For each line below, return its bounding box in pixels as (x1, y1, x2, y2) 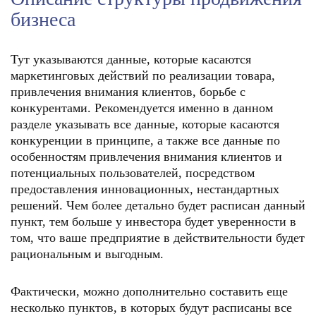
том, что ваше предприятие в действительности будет (11, 231, 305, 245)
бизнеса (11, 8, 75, 30)
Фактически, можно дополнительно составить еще (11, 284, 288, 298)
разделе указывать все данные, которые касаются (11, 117, 279, 131)
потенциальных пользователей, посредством (11, 166, 255, 180)
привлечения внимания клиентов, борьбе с (11, 85, 245, 99)
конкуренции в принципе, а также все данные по (11, 133, 280, 147)
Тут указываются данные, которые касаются (11, 52, 251, 66)
